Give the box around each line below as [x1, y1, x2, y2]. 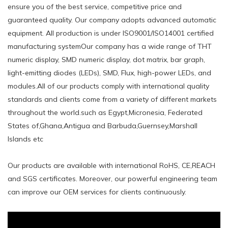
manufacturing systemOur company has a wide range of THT [8, 41, 212, 51]
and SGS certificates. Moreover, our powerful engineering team [8, 174, 217, 183]
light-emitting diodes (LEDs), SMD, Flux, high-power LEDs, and [8, 68, 211, 77]
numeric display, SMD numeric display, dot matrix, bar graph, [8, 54, 205, 64]
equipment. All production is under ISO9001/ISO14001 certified [8, 28, 214, 38]
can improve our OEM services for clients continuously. [8, 187, 186, 196]
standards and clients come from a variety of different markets [8, 94, 217, 104]
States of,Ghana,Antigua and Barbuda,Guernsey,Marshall [8, 121, 197, 130]
